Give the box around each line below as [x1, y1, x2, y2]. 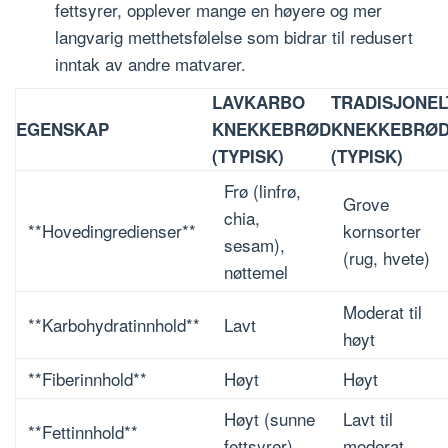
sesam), [224, 232, 285, 258]
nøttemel [224, 259, 288, 285]
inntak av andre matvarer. [55, 50, 246, 76]
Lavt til [343, 406, 393, 432]
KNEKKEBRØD [212, 117, 331, 142]
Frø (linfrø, [224, 178, 301, 204]
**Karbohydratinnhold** [28, 312, 200, 338]
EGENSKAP [16, 117, 109, 142]
